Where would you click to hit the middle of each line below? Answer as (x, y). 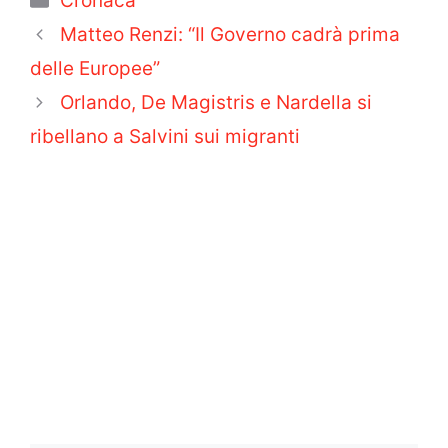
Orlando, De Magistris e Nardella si (216, 103)
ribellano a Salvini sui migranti (165, 137)
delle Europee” (95, 69)
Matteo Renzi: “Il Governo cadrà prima (230, 35)
